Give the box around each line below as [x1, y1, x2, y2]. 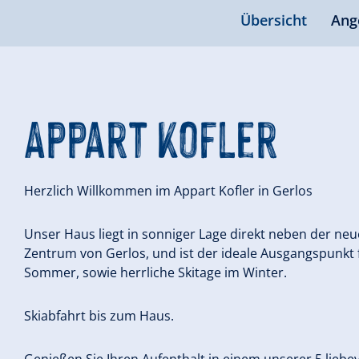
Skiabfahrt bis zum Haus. [24, 306, 174, 325]
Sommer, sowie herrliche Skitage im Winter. [24, 263, 287, 281]
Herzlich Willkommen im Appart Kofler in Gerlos [24, 181, 313, 200]
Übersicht [240, 10, 307, 30]
